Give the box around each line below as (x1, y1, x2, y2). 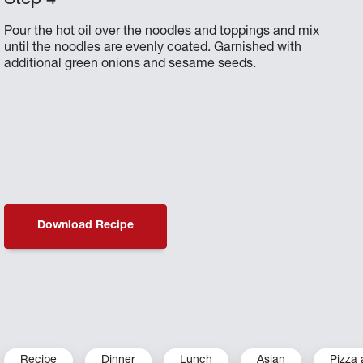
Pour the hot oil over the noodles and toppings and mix (4, 25, 320, 39)
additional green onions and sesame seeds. (4, 58, 257, 71)
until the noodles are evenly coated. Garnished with (4, 41, 302, 55)
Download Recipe (37, 220, 135, 232)
